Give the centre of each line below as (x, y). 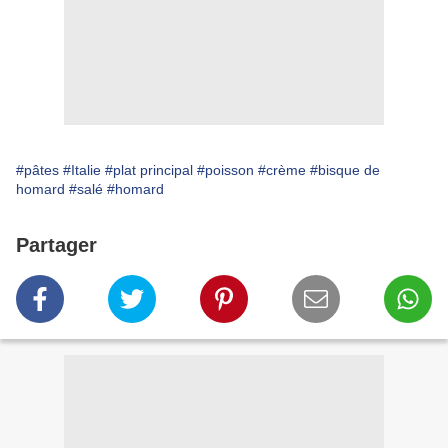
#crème (282, 170)
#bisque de (345, 170)
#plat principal (149, 170)
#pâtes (37, 170)
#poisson (225, 170)
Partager (56, 245)
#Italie (82, 170)
